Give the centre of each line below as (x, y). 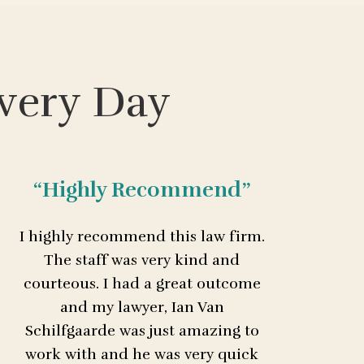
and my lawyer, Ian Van (142, 308)
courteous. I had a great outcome (142, 284)
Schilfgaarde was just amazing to (142, 331)
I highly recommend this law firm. (142, 237)
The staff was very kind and (142, 260)
